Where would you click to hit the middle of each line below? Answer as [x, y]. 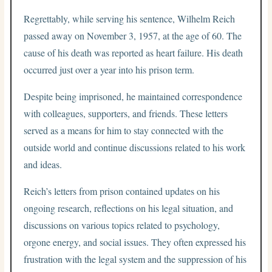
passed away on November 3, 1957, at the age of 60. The [133, 35]
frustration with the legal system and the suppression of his [135, 259]
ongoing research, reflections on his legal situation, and [129, 208]
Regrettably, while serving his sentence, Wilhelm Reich [130, 18]
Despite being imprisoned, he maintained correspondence [133, 96]
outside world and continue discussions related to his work [135, 147]
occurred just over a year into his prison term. [109, 69]
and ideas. [43, 164]
